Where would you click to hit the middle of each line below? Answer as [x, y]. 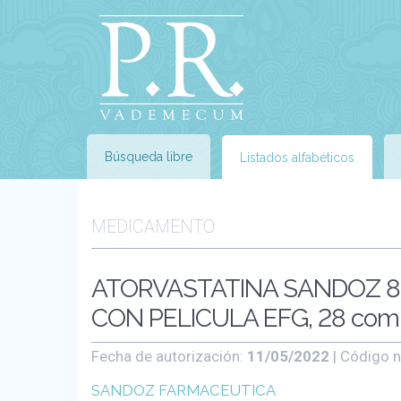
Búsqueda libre [149, 157]
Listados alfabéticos [297, 158]
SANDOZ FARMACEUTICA [183, 390]
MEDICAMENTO [153, 227]
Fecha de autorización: [169, 356]
